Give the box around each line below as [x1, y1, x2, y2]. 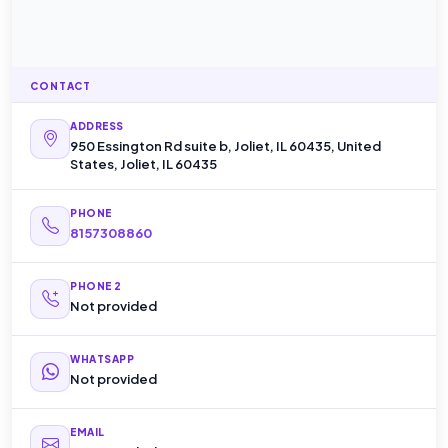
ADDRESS [70, 119, 124, 132]
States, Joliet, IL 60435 [70, 155, 218, 172]
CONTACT [30, 79, 91, 92]
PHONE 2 [70, 279, 122, 292]
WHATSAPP [70, 352, 135, 365]
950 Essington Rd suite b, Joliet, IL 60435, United [70, 137, 382, 154]
